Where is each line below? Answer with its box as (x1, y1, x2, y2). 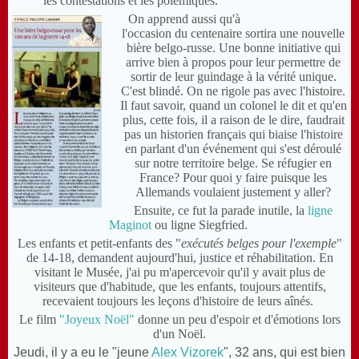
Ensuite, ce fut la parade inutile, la (134, 204, 309, 218)
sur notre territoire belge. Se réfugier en (135, 156, 333, 171)
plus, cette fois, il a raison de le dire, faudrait (122, 113, 345, 127)
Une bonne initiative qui (218, 41, 341, 55)
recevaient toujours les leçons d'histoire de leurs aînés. (42, 294, 317, 309)
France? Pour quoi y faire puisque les (139, 171, 328, 185)
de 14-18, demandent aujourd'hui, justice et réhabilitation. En (26, 251, 333, 265)
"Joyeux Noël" (58, 313, 135, 327)
